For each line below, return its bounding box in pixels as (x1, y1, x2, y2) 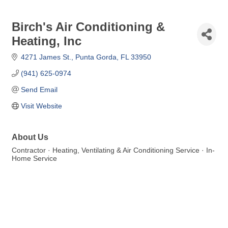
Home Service (12, 154, 57, 162)
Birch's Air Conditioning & (12, 20, 165, 34)
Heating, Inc (12, 34, 81, 48)
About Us (12, 132, 48, 141)
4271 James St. (20, 53, 71, 61)
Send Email (20, 85, 58, 94)
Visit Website (20, 102, 62, 110)
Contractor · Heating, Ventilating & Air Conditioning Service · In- (12, 146, 215, 154)
